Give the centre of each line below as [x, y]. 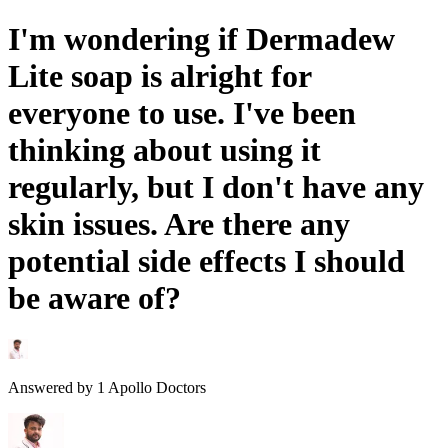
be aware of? [94, 298]
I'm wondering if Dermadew [201, 39]
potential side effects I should [206, 261]
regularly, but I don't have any [216, 187]
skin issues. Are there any [179, 224]
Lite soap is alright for [159, 76]
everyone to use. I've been [182, 113]
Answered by [50, 387]
